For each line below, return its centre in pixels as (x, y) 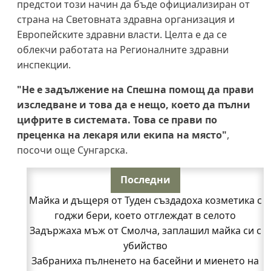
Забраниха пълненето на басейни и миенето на (145, 260)
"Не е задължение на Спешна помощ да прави (135, 89)
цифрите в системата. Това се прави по (117, 119)
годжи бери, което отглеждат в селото (145, 215)
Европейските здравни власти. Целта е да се (122, 34)
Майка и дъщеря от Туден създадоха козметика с (145, 200)
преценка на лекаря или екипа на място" (122, 135)
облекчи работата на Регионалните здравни (123, 49)
